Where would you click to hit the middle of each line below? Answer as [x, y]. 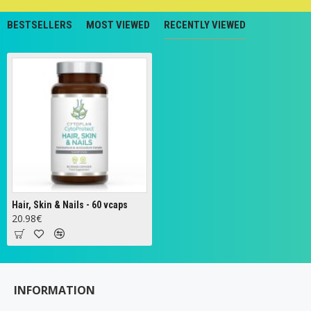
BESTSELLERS [40, 25]
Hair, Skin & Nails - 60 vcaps [70, 205]
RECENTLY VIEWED [205, 25]
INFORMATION [54, 290]
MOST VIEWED [118, 25]
